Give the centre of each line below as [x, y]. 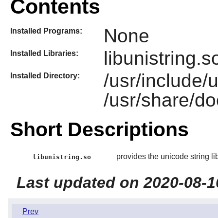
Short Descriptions [99, 129]
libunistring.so [62, 157]
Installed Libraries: [44, 53]
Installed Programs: [46, 31]
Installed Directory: [45, 76]
